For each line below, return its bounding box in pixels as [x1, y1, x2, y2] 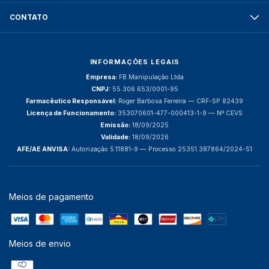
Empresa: [85, 73, 117, 81]
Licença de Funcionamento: [26, 109, 116, 117]
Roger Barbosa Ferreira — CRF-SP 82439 [116, 97, 243, 105]
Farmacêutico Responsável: [26, 97, 116, 105]
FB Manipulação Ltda [116, 73, 184, 81]
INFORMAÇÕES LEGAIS [89, 58, 180, 66]
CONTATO [10, 13, 48, 22]
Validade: [100, 133, 130, 141]
